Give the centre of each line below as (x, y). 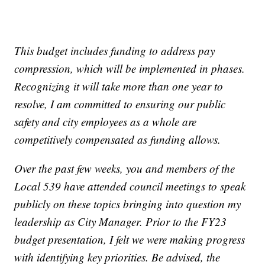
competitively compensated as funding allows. (119, 139)
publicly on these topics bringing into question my (128, 203)
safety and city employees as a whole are (106, 121)
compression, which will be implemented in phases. (130, 68)
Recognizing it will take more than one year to (119, 86)
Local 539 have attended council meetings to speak (130, 186)
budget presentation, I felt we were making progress (130, 239)
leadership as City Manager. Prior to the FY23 (121, 221)
